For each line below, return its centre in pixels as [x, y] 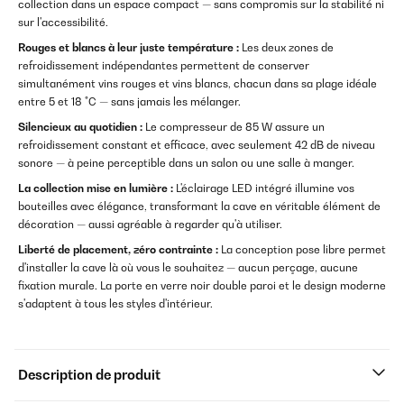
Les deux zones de [286, 48]
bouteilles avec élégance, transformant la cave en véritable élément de [199, 207]
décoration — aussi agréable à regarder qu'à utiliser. [150, 225]
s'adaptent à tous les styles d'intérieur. [115, 304]
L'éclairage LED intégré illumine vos [264, 188]
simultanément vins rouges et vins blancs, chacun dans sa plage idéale [197, 84]
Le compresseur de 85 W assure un [234, 127]
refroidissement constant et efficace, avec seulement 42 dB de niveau [197, 145]
